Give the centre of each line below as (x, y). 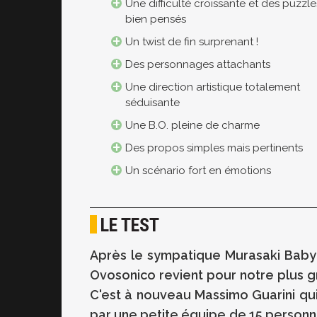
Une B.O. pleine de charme (192, 126)
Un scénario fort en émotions (198, 171)
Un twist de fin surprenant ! (192, 42)
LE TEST (130, 225)
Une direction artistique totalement (213, 87)
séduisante (152, 103)
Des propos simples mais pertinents (214, 148)
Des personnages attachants (198, 65)
